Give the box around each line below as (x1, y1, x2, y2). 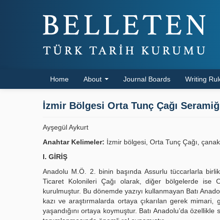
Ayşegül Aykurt (43, 123, 88, 131)
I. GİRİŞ (43, 153, 67, 161)
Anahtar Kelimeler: (43, 138, 105, 146)
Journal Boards (123, 75, 170, 83)
